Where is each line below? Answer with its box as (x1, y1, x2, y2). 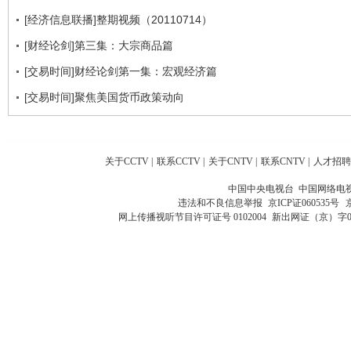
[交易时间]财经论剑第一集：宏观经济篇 (24, 64, 217, 78)
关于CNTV (208, 155, 253, 167)
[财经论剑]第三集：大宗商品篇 (24, 38, 173, 52)
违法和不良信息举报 (177, 197, 267, 208)
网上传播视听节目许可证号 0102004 (118, 211, 266, 223)
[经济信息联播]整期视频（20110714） (24, 13, 212, 26)
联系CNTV (261, 155, 306, 167)
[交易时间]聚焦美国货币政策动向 (24, 90, 184, 103)
